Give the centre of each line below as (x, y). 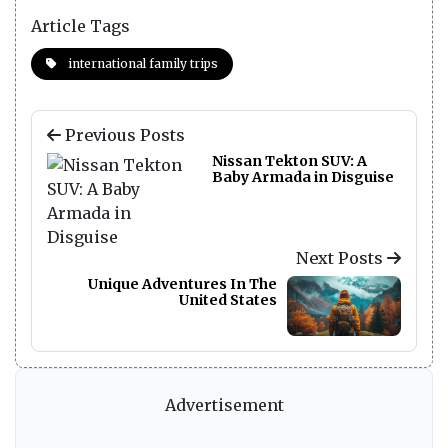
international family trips (141, 63)
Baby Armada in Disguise (303, 176)
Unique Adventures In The (182, 283)
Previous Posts (123, 134)
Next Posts (341, 257)
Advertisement (224, 405)
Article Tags (80, 25)
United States (228, 299)
